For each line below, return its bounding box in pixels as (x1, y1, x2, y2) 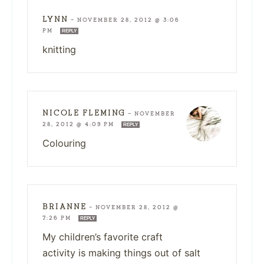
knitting (42, 43, 76, 55)
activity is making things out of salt (42, 246, 200, 259)
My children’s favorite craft (42, 230, 163, 243)
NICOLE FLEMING (42, 107, 126, 118)
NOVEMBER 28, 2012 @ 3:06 (77, 16, 180, 24)
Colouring (42, 137, 86, 149)
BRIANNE (42, 201, 87, 212)
